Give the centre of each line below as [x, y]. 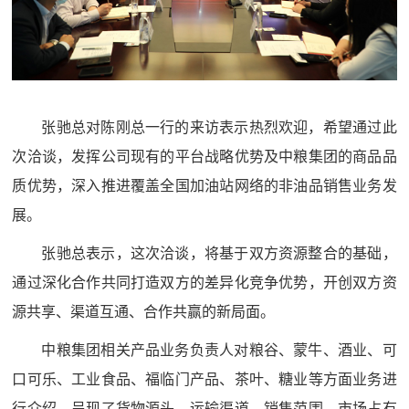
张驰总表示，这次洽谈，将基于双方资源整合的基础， [219, 253]
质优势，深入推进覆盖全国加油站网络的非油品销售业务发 [204, 185]
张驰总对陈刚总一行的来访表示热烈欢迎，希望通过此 [219, 127]
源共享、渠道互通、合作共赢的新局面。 [144, 311]
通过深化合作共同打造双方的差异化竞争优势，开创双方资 [204, 282]
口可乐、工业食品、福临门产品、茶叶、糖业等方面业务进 [204, 379]
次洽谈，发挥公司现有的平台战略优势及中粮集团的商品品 [204, 156]
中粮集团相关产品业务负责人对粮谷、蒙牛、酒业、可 [219, 350]
